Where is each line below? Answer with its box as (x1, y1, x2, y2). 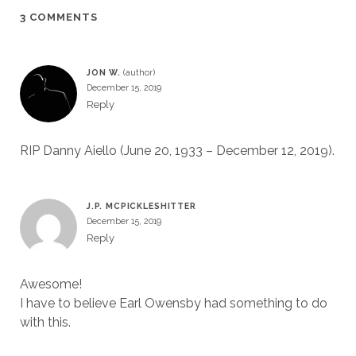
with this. (19, 315, 71, 331)
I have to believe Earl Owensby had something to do (19, 296, 327, 311)
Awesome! (19, 277, 82, 292)
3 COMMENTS (19, 11, 99, 24)
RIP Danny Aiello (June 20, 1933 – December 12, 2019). (19, 143, 335, 159)
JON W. (86, 68, 121, 78)
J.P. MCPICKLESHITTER (86, 201, 196, 211)
